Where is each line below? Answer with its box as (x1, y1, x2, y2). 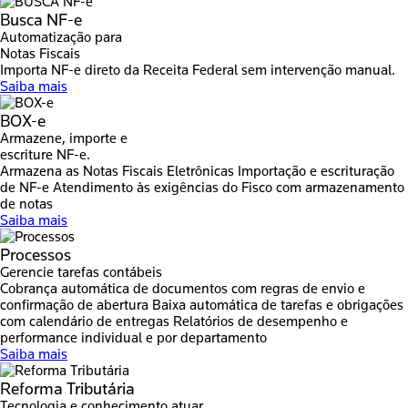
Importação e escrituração (238, 163, 394, 179)
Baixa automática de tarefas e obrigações (152, 297, 403, 313)
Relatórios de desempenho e (173, 313, 348, 330)
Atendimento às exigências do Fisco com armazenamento (53, 179, 404, 196)
